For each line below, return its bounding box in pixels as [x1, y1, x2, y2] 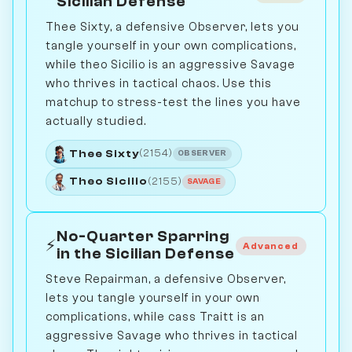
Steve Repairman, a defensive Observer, [46, 272, 286, 287]
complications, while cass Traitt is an [46, 310, 265, 324]
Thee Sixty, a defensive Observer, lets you [46, 20, 299, 35]
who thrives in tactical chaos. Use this [46, 76, 272, 91]
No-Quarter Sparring [57, 229, 229, 246]
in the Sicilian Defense [57, 246, 235, 263]
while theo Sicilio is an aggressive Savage [46, 57, 295, 72]
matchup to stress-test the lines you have [46, 95, 301, 110]
